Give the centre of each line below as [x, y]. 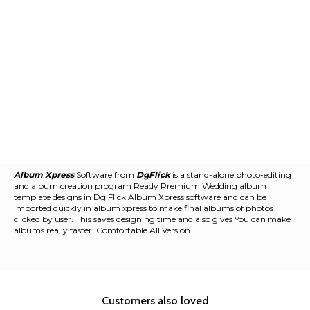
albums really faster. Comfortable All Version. [103, 230]
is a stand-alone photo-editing [231, 174]
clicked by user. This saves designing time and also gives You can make [152, 219]
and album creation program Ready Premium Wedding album [140, 185]
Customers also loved [155, 300]
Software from [105, 174]
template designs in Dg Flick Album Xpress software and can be [140, 197]
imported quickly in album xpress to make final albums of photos [144, 208]
